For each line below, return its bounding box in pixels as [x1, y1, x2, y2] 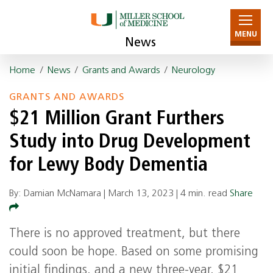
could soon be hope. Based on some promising [9, 246, 258, 258]
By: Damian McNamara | [9, 189, 108, 199]
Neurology [172, 66, 215, 76]
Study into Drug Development [9, 133, 250, 152]
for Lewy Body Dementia [9, 156, 208, 175]
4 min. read [180, 189, 227, 199]
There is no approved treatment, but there [9, 228, 240, 240]
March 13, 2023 [108, 189, 174, 199]
